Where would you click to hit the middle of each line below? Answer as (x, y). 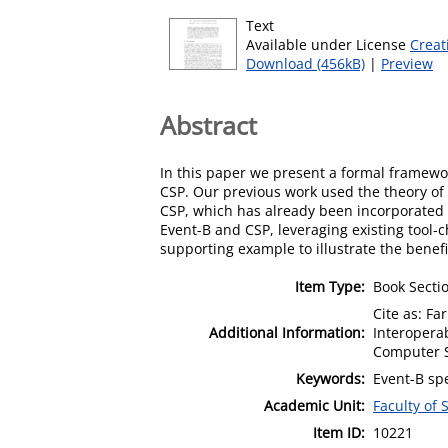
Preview (407, 63)
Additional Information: (287, 332)
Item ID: (339, 432)
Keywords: (330, 378)
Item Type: (330, 286)
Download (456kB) (305, 63)
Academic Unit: (314, 405)
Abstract (208, 124)
